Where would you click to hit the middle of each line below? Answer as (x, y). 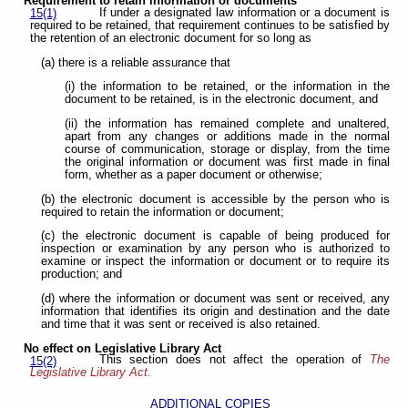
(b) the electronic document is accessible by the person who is (215, 199)
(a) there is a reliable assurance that (136, 62)
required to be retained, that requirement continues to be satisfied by (209, 25)
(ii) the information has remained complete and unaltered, (227, 123)
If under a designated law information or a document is (244, 12)
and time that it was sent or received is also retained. (181, 324)
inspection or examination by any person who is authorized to (215, 249)
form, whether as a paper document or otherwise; (193, 174)
